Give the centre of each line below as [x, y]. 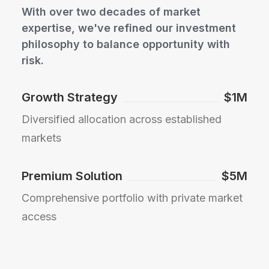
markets [41, 138]
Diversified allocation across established [122, 119]
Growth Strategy [70, 97]
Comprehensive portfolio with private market [132, 198]
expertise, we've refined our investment [129, 28]
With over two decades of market [111, 11]
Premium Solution [72, 176]
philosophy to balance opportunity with [126, 44]
